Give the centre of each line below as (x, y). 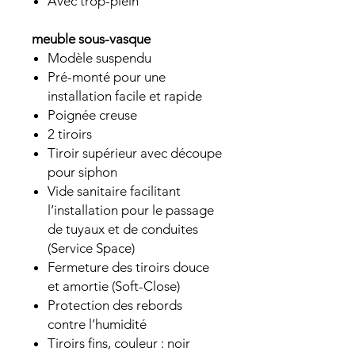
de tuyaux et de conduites (123, 229)
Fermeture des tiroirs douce (128, 267)
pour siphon (82, 172)
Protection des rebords (115, 305)
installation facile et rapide (125, 95)
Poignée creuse (92, 115)
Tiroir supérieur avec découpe (135, 153)
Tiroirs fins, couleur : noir (119, 343)
